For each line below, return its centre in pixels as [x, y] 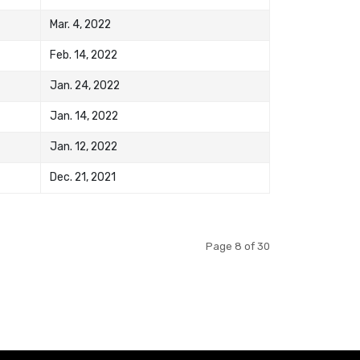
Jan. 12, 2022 [84, 146]
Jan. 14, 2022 [84, 115]
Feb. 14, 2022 [84, 54]
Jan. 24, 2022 [85, 85]
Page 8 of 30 [238, 247]
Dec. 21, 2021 [83, 176]
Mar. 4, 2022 [81, 24]
